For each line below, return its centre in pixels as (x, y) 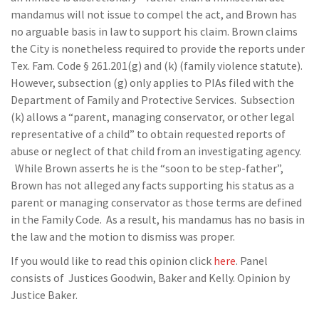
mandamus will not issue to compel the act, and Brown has (154, 14)
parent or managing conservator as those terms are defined (156, 202)
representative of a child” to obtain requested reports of (148, 134)
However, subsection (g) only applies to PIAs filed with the (152, 83)
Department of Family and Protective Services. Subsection (153, 100)
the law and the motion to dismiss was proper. (123, 236)
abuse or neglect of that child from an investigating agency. (156, 151)
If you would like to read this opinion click (112, 261)
